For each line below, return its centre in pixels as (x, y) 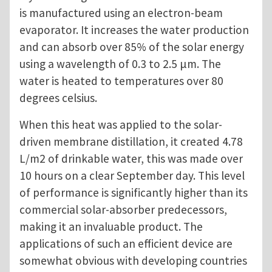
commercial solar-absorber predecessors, (123, 210)
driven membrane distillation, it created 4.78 (131, 142)
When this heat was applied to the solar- (121, 125)
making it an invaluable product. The (111, 227)
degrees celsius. (58, 98)
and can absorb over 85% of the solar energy (132, 47)
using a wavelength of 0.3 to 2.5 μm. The (120, 64)
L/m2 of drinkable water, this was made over (131, 159)
